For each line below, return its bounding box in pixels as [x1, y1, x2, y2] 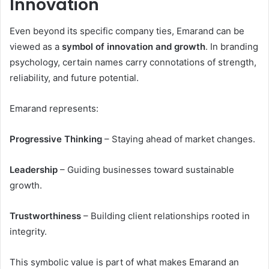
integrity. [10, 226, 47, 237]
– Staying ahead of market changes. [102, 133, 255, 145]
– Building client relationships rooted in [81, 210, 250, 222]
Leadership [10, 164, 58, 175]
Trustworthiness [10, 210, 81, 222]
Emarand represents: [10, 103, 98, 114]
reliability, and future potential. [10, 72, 139, 83]
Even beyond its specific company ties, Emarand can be [10, 25, 244, 37]
